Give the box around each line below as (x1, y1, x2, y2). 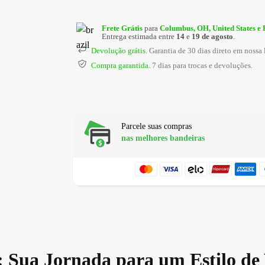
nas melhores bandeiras (121, 134, 205, 143)
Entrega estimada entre (102, 32, 176, 41)
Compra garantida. (91, 61, 150, 70)
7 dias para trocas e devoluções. (150, 61, 253, 70)
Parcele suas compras (121, 122, 192, 131)
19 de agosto (192, 32, 233, 41)
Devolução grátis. (91, 46, 147, 56)
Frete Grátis (102, 24, 143, 33)
